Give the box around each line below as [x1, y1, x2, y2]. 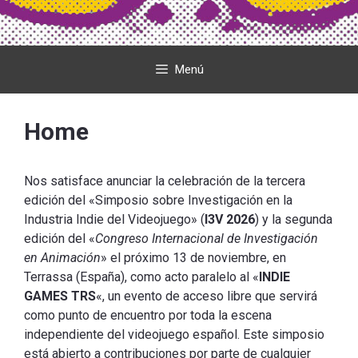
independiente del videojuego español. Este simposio [24, 327, 324, 343]
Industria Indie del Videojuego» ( [24, 212, 205, 228]
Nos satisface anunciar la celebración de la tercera [24, 173, 305, 189]
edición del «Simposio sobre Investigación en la [24, 193, 292, 209]
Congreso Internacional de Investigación [95, 231, 318, 247]
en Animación [24, 250, 101, 266]
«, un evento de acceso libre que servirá [96, 288, 317, 304]
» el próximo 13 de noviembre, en [101, 250, 286, 266]
